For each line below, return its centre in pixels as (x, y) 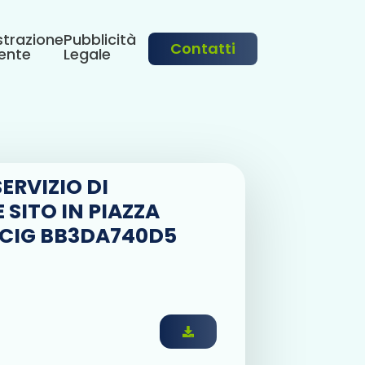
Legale (87, 54)
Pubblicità (100, 39)
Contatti (203, 48)
